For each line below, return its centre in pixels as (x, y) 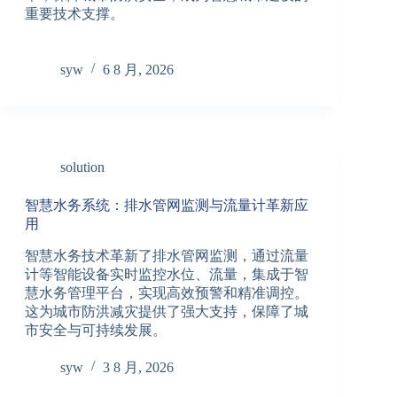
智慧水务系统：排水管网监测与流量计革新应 (166, 205)
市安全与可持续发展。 (95, 330)
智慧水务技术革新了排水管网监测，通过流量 (166, 255)
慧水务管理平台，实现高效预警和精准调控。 (166, 292)
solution (82, 167)
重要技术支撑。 (74, 13)
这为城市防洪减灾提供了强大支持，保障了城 (166, 311)
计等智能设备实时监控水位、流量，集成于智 (166, 274)
